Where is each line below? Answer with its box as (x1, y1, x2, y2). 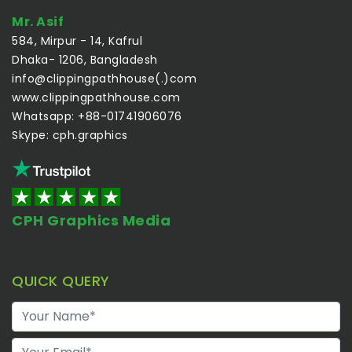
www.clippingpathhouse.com (12, 89, 181, 105)
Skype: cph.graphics (12, 126, 128, 143)
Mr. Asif (12, 12, 64, 31)
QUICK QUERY (12, 270, 110, 291)
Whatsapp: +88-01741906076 (12, 108, 182, 124)
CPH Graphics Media (12, 210, 170, 230)
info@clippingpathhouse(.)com (12, 70, 196, 86)
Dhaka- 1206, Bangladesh (12, 51, 158, 68)
